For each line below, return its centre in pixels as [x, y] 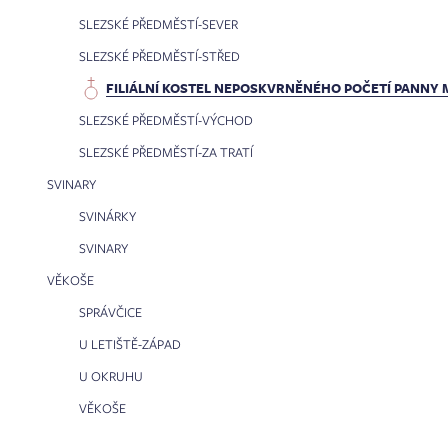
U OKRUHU [111, 376]
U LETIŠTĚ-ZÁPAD [130, 344]
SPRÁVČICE [110, 312]
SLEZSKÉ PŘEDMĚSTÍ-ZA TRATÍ [166, 152]
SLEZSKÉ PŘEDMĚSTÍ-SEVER [158, 24]
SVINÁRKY [107, 216]
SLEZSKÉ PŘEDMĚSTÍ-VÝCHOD [166, 120]
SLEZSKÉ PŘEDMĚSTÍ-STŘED [159, 56]
